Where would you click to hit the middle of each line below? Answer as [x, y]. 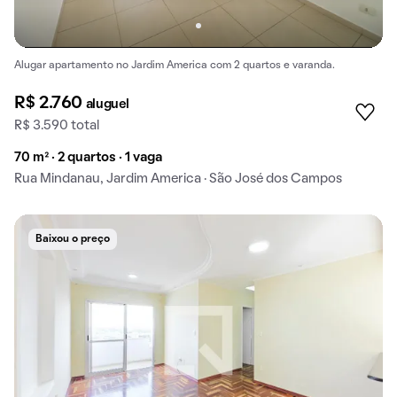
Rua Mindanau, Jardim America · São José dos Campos [178, 179]
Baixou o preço [73, 240]
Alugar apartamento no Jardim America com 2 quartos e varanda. [175, 65]
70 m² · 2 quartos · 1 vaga [88, 158]
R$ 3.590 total [57, 126]
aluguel [107, 105]
